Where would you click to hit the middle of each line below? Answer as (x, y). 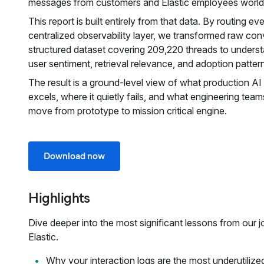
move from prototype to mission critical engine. (128, 111)
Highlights (59, 198)
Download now (74, 156)
